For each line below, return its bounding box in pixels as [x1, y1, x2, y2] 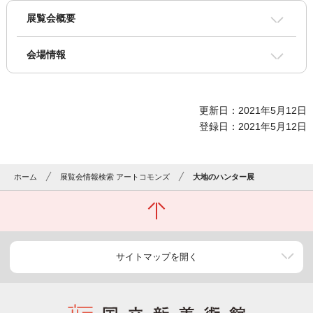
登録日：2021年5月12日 [199, 121, 307, 133]
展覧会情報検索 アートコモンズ [60, 173, 170, 182]
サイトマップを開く [115, 252, 198, 263]
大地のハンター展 [193, 173, 255, 182]
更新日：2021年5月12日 [199, 105, 307, 117]
